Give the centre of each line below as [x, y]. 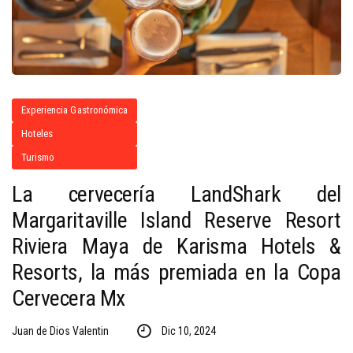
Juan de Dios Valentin [60, 331]
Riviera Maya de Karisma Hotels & [176, 247]
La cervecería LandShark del [176, 195]
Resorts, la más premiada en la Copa [176, 273]
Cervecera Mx [69, 299]
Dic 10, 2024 [188, 331]
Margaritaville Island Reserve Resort [176, 221]
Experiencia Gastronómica [74, 110]
